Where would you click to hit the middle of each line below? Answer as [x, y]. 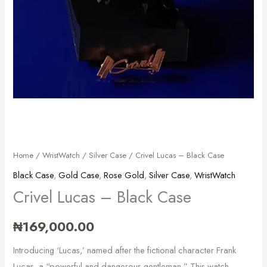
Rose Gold [124, 175]
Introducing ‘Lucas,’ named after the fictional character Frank [125, 250]
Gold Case [79, 175]
